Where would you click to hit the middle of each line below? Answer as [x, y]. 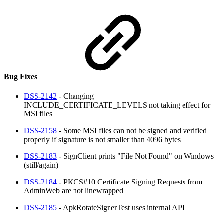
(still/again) [41, 165]
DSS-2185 [40, 207]
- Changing [75, 96]
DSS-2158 [40, 130]
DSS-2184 [40, 182]
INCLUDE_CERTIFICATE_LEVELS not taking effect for [117, 105]
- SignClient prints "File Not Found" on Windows [135, 156]
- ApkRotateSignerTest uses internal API [121, 207]
